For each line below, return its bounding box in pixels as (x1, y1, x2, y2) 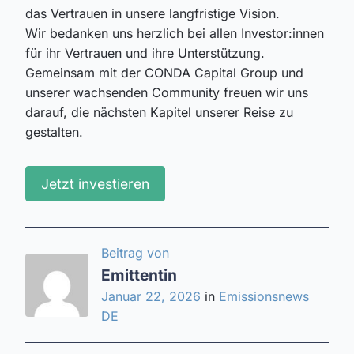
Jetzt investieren (41, 175, 150, 193)
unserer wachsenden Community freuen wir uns (25, 85, 308, 101)
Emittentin (101, 265, 177, 285)
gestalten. (25, 124, 83, 141)
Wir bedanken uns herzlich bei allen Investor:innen (25, 25, 324, 42)
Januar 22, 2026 (101, 288, 205, 305)
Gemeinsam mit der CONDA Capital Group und (25, 65, 303, 81)
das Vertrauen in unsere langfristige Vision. (25, 6, 280, 22)
